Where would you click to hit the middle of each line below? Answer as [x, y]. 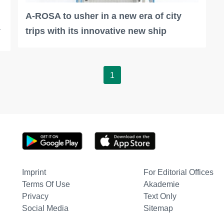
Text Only [160, 196]
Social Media [45, 208]
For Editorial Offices [178, 172]
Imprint [34, 172]
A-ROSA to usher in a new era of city [103, 16]
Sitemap [158, 208]
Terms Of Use [46, 184]
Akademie [161, 184]
